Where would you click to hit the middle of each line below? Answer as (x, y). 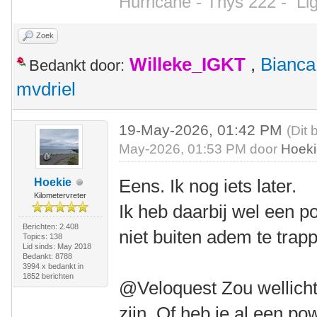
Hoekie (53, 182)
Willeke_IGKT (188, 64)
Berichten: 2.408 (50, 226)
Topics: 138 (42, 236)
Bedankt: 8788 (47, 256)
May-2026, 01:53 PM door (200, 149)
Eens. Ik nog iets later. (208, 186)
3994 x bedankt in (53, 266)
